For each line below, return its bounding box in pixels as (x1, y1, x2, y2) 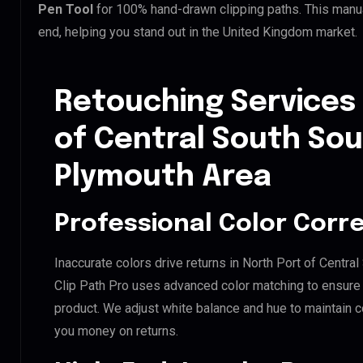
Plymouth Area (54, 162, 271, 192)
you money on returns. (54, 322, 178, 339)
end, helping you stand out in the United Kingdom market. (38, 23, 357, 40)
